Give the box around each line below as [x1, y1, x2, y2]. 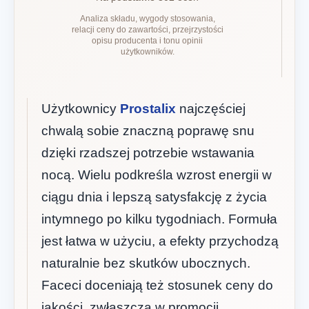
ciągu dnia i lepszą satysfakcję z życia [41, 189, 267, 204]
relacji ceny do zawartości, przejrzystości [71, 25, 223, 35]
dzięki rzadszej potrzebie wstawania [41, 145, 255, 160]
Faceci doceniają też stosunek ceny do [41, 277, 273, 292]
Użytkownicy [41, 101, 120, 116]
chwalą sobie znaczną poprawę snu [41, 123, 255, 138]
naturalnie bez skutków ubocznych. [41, 255, 250, 270]
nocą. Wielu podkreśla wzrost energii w [41, 167, 272, 182]
